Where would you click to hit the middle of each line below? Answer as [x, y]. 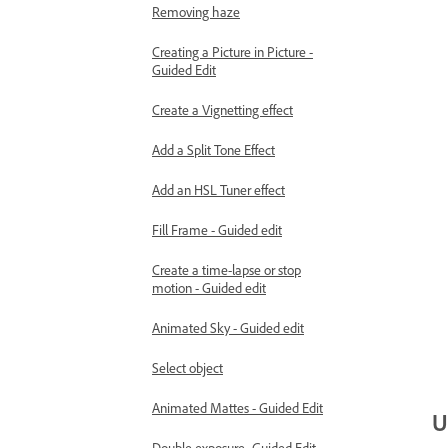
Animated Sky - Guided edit [228, 327]
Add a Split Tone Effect [213, 149]
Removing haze [196, 11]
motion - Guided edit [209, 287]
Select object [187, 367]
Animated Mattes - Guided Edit [237, 407]
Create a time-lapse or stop [226, 269]
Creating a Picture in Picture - [232, 51]
